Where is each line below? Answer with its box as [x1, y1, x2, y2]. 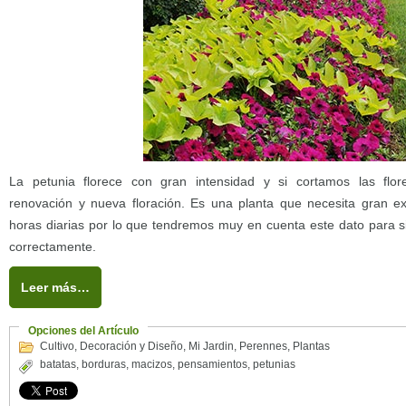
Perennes [239, 340, 287, 353]
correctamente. [9, 239, 96, 254]
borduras [82, 358, 126, 371]
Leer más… [21, 280, 90, 295]
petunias [253, 358, 295, 371]
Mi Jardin [188, 340, 234, 353]
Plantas [293, 340, 330, 353]
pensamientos [178, 358, 247, 371]
